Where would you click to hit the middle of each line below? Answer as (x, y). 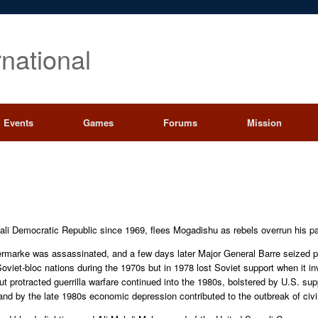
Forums (180, 122)
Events (18, 122)
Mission (264, 122)
